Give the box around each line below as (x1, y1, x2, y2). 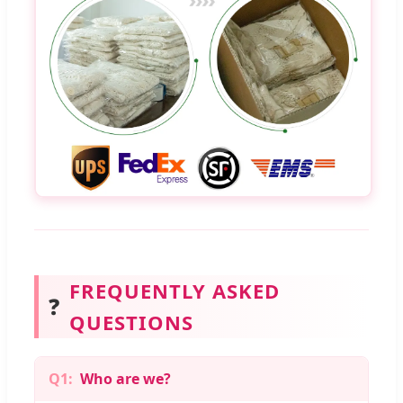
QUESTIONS (69, 309, 193, 336)
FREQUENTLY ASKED (69, 277, 280, 305)
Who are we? (80, 369, 171, 390)
